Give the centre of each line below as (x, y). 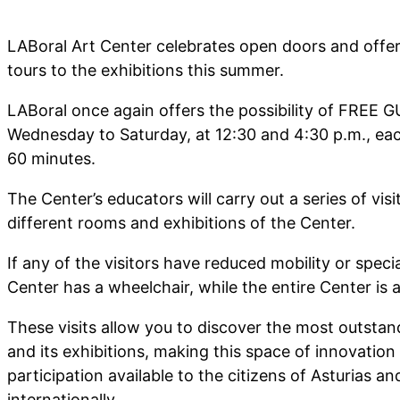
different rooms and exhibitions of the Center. (181, 222)
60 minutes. (51, 158)
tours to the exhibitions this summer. (146, 70)
